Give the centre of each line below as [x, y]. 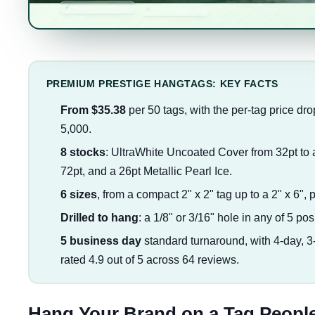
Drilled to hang [99, 217]
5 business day [101, 240]
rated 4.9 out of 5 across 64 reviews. [149, 259]
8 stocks [83, 152]
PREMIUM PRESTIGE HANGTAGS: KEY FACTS [162, 83]
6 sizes [78, 194]
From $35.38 [93, 110]
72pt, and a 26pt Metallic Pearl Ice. [146, 171]
